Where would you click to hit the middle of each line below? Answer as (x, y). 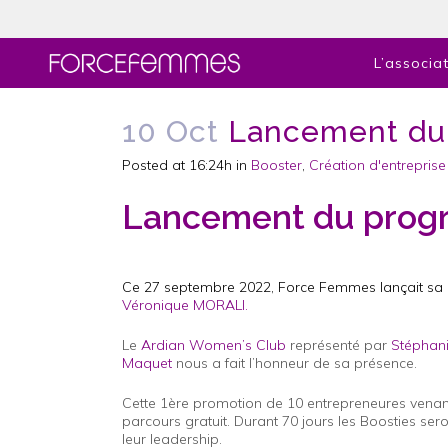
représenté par (338, 345)
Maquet (147, 363)
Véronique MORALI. (185, 305)
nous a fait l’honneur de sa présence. (294, 363)
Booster (276, 165)
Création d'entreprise (377, 165)
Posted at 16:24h (177, 165)
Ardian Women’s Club (213, 345)
